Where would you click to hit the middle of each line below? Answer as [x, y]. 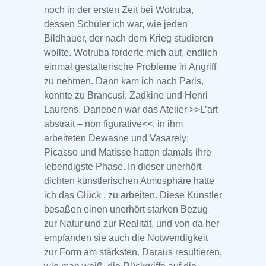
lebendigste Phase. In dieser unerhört [123, 167]
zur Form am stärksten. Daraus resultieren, [133, 252]
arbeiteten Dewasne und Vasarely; [116, 138]
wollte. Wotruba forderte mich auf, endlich [131, 53]
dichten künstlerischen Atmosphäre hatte [129, 181]
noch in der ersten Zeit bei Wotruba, [119, 10]
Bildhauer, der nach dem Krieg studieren [129, 39]
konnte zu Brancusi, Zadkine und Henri [126, 96]
